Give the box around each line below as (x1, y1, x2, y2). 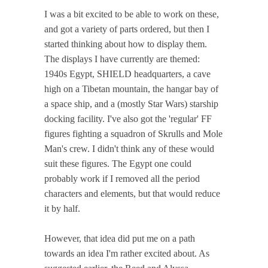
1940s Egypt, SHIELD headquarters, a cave (44, 69, 211, 80)
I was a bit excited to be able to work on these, (44, 9, 219, 20)
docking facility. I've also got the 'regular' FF (44, 114, 212, 124)
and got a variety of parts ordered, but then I (44, 24, 209, 35)
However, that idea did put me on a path (44, 233, 195, 244)
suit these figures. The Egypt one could (44, 159, 191, 169)
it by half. (44, 203, 80, 214)
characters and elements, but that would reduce (44, 188, 220, 199)
